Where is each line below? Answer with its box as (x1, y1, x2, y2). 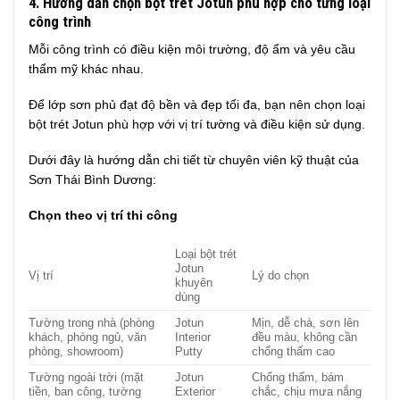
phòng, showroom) (29, 345, 123, 358)
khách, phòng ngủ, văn (29, 330, 146, 344)
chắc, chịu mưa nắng (252, 385, 362, 398)
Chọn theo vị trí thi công (29, 208, 178, 223)
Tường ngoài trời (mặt (29, 371, 144, 384)
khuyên (175, 276, 213, 289)
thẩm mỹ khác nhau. (29, 61, 144, 76)
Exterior (175, 385, 216, 398)
